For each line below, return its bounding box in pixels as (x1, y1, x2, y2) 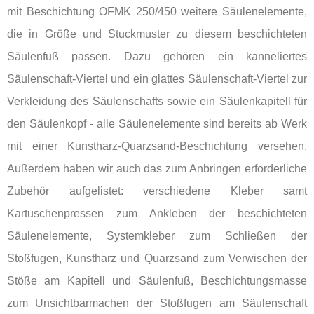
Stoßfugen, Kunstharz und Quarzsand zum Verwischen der (7, 252, 307, 264)
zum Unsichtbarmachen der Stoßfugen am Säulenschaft (7, 296, 307, 309)
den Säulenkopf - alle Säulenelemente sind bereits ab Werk (7, 117, 307, 130)
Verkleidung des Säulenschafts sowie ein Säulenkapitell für (7, 95, 307, 107)
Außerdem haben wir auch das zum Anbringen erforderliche (7, 162, 307, 175)
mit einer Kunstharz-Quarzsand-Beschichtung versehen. (7, 139, 307, 152)
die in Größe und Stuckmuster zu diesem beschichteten (7, 27, 307, 40)
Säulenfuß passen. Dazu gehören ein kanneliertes (7, 50, 307, 62)
